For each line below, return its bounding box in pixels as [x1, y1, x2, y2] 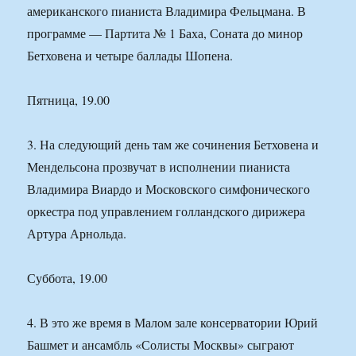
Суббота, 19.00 [27, 269, 108, 287]
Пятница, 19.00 [27, 91, 110, 109]
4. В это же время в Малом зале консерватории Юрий [27, 314, 319, 331]
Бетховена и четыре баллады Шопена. [27, 47, 234, 64]
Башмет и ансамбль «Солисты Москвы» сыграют [27, 336, 295, 354]
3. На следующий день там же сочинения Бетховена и [27, 136, 319, 153]
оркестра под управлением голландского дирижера [27, 203, 306, 220]
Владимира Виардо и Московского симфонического [27, 180, 311, 198]
